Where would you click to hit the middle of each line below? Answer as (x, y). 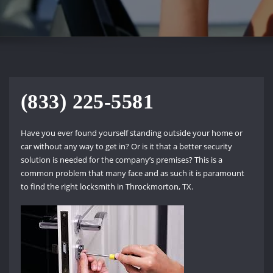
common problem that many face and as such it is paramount (132, 173)
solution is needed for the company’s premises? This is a (121, 160)
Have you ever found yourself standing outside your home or (131, 133)
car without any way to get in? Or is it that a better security (126, 147)
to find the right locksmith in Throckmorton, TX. (107, 187)
